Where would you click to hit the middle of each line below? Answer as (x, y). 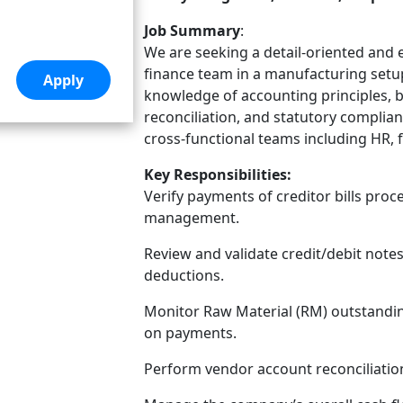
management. (192, 218)
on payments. (191, 333)
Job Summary (193, 31)
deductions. (184, 275)
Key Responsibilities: (218, 175)
